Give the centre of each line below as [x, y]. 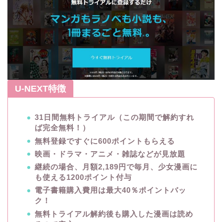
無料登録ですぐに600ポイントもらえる [105, 141]
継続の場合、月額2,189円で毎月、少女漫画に [116, 167]
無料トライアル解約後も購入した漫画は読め [114, 214]
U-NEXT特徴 [40, 89]
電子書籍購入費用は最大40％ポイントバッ [111, 190]
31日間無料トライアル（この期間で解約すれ [114, 117]
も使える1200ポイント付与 [83, 177]
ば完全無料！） [62, 128]
